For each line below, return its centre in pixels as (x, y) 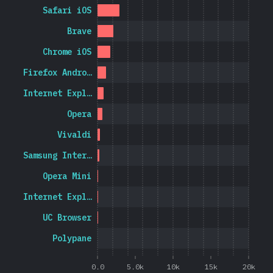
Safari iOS (67, 10)
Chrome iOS (67, 51)
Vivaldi (74, 134)
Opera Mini (67, 176)
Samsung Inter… (58, 155)
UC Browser (67, 217)
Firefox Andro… (58, 72)
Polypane (72, 238)
